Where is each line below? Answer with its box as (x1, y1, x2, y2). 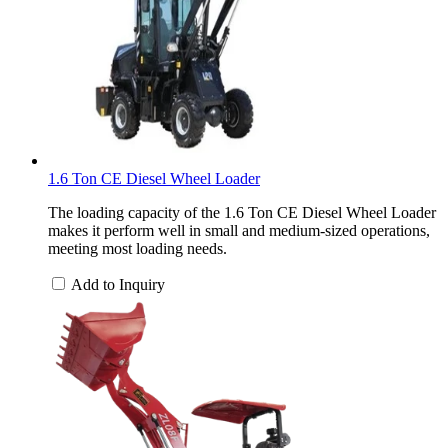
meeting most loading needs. (48, 239, 227, 257)
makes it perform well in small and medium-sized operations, (48, 221, 430, 239)
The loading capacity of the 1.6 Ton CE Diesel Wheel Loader (48, 203, 436, 221)
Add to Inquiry (71, 275, 165, 293)
